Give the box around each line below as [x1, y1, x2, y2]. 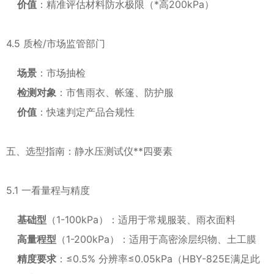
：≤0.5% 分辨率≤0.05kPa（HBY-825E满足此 [56, 253, 260, 265]
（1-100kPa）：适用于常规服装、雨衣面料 [46, 213, 235, 226]
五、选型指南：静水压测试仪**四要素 [6, 145, 172, 157]
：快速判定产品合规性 [37, 106, 135, 118]
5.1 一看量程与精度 [6, 184, 90, 196]
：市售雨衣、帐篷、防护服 [56, 86, 174, 98]
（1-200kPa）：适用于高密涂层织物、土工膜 [56, 233, 256, 245]
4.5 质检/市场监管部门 [6, 37, 105, 50]
